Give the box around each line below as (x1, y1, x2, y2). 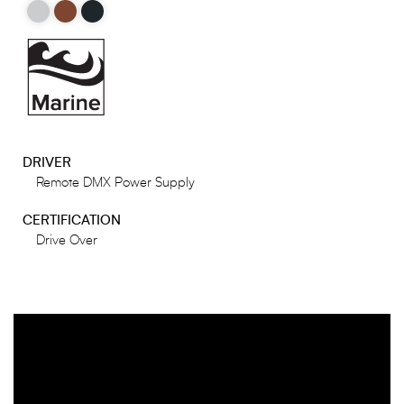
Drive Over (36, 234, 97, 248)
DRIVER (23, 156, 71, 170)
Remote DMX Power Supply (36, 176, 195, 190)
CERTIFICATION (23, 214, 121, 228)
